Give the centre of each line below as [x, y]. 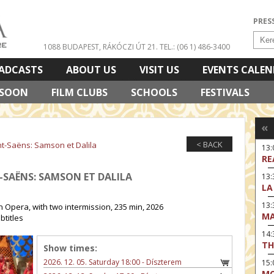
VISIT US [159, 70]
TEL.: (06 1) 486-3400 [195, 47]
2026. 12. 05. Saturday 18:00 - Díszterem [113, 262]
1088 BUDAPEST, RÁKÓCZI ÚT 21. [101, 47]
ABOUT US [91, 70]
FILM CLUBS [80, 92]
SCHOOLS [154, 92]
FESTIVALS [225, 92]
